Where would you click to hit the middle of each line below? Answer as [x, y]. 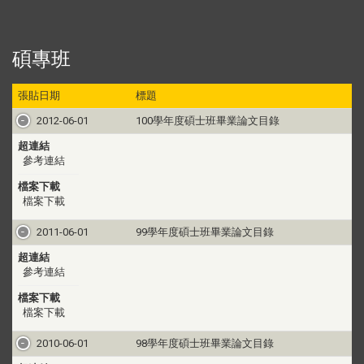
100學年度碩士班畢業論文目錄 [207, 121]
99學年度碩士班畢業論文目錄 [204, 232]
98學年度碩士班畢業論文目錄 [204, 344]
